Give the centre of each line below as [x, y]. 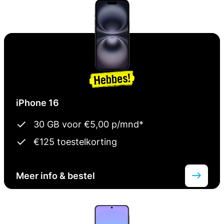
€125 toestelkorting [75, 141]
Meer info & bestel [55, 175]
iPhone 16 [37, 102]
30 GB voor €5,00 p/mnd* [88, 124]
